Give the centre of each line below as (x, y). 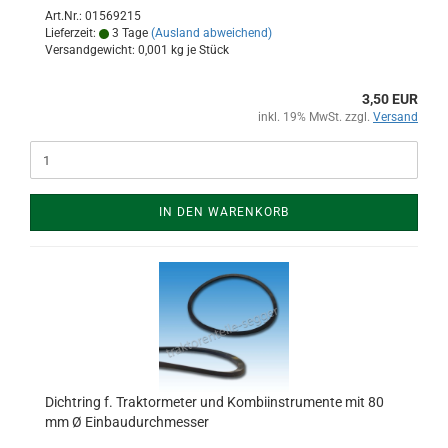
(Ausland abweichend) (211, 33)
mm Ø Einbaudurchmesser (127, 422)
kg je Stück (198, 50)
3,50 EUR (390, 99)
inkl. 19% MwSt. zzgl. (315, 117)
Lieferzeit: (72, 33)
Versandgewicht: (91, 50)
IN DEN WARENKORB (224, 212)
